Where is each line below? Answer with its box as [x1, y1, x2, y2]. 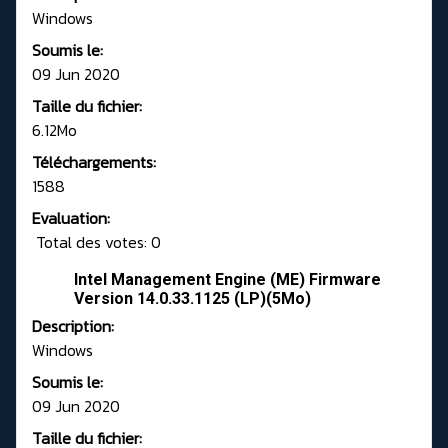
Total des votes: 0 [32, 230, 161, 255]
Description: [32, 314, 114, 339]
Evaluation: [32, 206, 110, 231]
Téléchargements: [32, 150, 156, 175]
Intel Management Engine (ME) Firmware [74, 270, 381, 290]
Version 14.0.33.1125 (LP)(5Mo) [74, 289, 311, 309]
